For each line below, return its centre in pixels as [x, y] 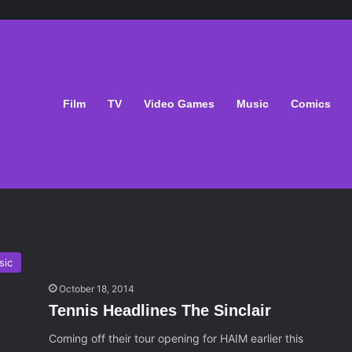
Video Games [179, 104]
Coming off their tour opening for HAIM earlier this [176, 338]
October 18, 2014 [97, 289]
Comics [311, 104]
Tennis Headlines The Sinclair [160, 310]
